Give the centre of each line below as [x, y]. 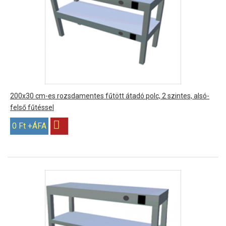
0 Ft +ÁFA [29, 126]
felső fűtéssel [32, 107]
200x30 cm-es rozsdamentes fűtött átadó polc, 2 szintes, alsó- [110, 96]
